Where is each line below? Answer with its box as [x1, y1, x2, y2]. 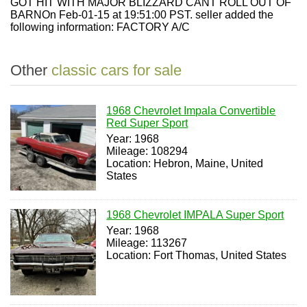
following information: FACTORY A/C [10, 21, 190, 33]
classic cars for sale [51, 62, 182, 79]
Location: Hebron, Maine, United [106, 158, 264, 169]
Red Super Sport [106, 117, 188, 129]
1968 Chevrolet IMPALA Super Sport [106, 209, 284, 221]
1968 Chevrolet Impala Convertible [106, 105, 276, 116]
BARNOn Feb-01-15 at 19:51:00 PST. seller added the [10, 9, 273, 21]
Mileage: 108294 [106, 145, 188, 157]
